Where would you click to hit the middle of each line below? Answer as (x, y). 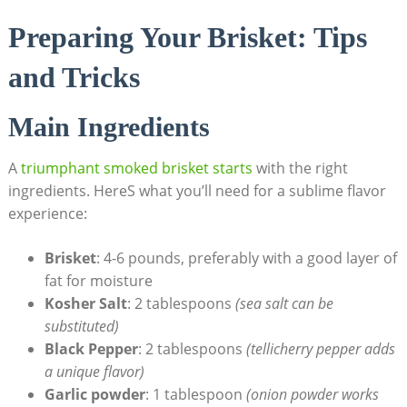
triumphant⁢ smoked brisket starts (136, 169)
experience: (47, 214)
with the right (300, 169)
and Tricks (74, 78)
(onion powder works (312, 395)
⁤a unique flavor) (94, 372)
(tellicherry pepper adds (320, 349)
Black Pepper (91, 349)
